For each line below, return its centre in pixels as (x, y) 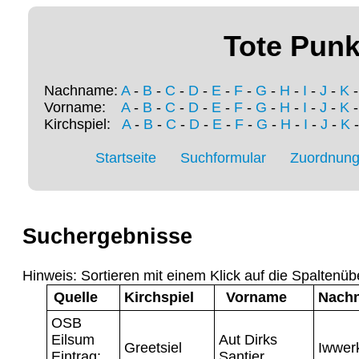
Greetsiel (153, 347)
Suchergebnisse (107, 237)
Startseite (126, 158)
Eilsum (73, 339)
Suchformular (223, 158)
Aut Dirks (248, 339)
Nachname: (83, 91)
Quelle (75, 297)
